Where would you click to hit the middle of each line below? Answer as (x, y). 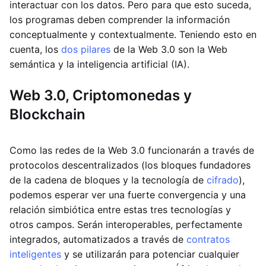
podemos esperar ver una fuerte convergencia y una (128, 195)
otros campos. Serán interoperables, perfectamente (126, 224)
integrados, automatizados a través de (98, 239)
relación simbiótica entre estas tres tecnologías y (120, 210)
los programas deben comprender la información (120, 20)
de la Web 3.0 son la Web (169, 49)
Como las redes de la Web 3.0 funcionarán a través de (132, 150)
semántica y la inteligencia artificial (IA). (99, 64)
